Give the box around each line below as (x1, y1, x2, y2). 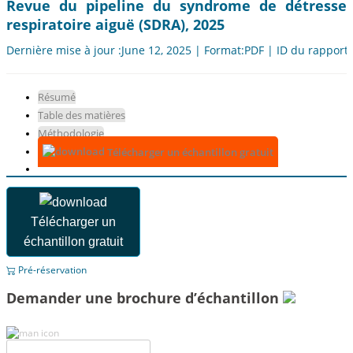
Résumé (38, 90, 76, 105)
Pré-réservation (16, 263, 87, 277)
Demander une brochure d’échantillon (6, 288, 283, 308)
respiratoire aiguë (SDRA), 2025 (6, 15, 225, 35)
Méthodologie (38, 126, 104, 141)
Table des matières (38, 108, 125, 123)
